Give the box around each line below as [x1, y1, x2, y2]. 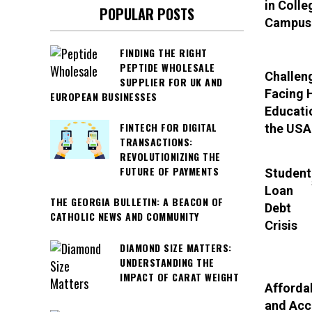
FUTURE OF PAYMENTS [120, 164, 219, 179]
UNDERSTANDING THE [120, 254, 214, 270]
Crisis [264, 217, 297, 233]
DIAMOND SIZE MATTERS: [120, 240, 232, 255]
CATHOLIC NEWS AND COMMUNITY [50, 209, 199, 224]
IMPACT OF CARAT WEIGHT [120, 269, 239, 284]
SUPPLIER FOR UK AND [120, 74, 223, 89]
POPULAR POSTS [99, 3, 194, 24]
